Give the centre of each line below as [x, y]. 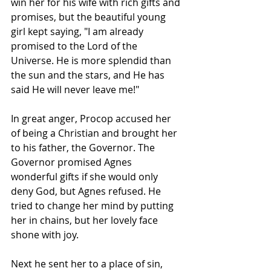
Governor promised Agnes [73, 162]
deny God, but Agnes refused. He [87, 191]
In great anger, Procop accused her [92, 119]
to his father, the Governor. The [84, 148]
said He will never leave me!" [75, 90]
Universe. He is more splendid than [92, 60]
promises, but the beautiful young [90, 17]
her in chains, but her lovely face [86, 220]
